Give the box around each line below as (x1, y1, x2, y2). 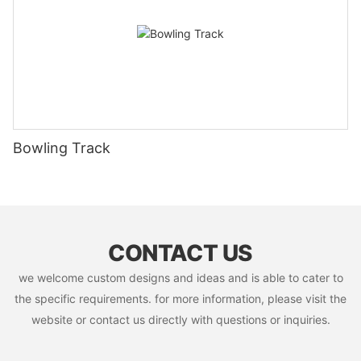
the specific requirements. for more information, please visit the (15, 292, 346, 306)
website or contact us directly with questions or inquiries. (31, 313, 330, 327)
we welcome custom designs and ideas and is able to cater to (18, 271, 343, 285)
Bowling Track (13, 139, 110, 157)
